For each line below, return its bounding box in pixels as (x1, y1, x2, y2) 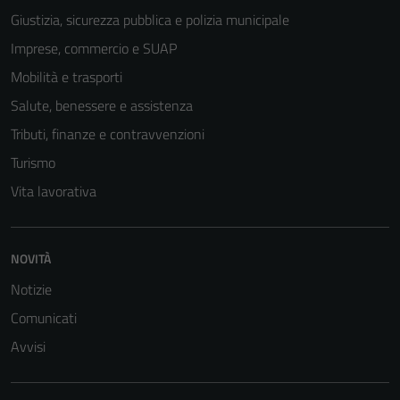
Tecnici (229, 302, 267, 323)
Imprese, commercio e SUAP (11, 37, 177, 59)
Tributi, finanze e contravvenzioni (11, 123, 204, 145)
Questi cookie (229, 325, 298, 345)
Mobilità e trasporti (11, 66, 122, 87)
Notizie (11, 279, 52, 300)
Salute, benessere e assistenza (11, 95, 193, 116)
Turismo (11, 152, 55, 173)
